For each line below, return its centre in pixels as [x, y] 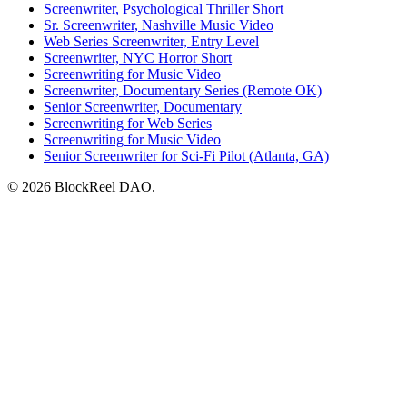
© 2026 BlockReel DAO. [81, 186]
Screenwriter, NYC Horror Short [138, 57]
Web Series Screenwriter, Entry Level [151, 41]
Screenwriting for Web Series [128, 123]
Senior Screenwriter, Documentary [143, 106]
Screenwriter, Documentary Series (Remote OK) [183, 90]
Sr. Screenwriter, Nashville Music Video [159, 25]
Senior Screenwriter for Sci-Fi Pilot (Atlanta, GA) [186, 155]
